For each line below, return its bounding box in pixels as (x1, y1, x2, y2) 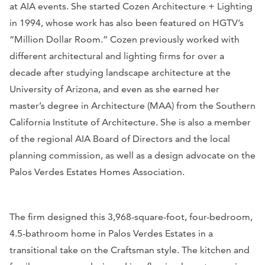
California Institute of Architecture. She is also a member (9, 117, 251, 128)
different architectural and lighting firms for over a (9, 50, 224, 62)
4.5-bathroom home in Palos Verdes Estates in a (9, 228, 213, 240)
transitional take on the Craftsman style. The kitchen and (9, 244, 250, 256)
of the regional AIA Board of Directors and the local (9, 133, 230, 145)
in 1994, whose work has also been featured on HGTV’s (9, 17, 244, 29)
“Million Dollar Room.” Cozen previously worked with (9, 34, 240, 46)
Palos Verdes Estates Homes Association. (9, 166, 185, 178)
